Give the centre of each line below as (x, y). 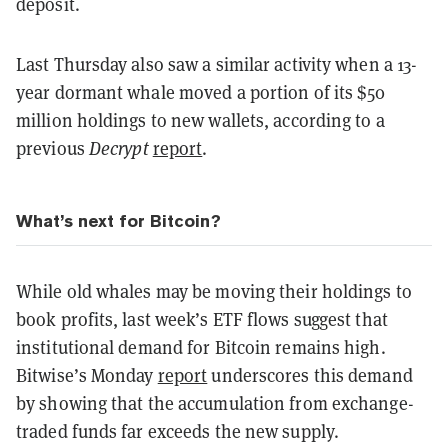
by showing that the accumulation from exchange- (215, 403)
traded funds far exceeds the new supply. (178, 431)
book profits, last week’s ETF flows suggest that (202, 319)
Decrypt (118, 148)
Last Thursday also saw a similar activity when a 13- (217, 64)
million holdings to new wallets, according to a (200, 120)
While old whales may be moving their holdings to (214, 291)
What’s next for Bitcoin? (118, 220)
